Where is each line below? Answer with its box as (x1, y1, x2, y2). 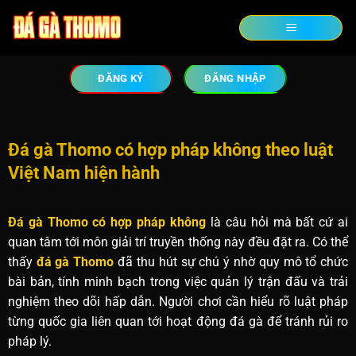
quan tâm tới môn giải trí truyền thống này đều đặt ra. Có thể (7, 234, 349, 250)
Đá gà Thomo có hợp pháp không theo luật (7, 139, 333, 160)
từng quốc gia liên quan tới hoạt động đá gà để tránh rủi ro (7, 314, 349, 330)
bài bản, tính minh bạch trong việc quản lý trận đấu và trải (7, 274, 349, 290)
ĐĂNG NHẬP (204, 72, 266, 84)
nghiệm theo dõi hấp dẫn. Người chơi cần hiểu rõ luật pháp (7, 294, 349, 310)
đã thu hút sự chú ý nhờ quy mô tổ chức (114, 254, 349, 270)
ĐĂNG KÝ (98, 72, 144, 84)
